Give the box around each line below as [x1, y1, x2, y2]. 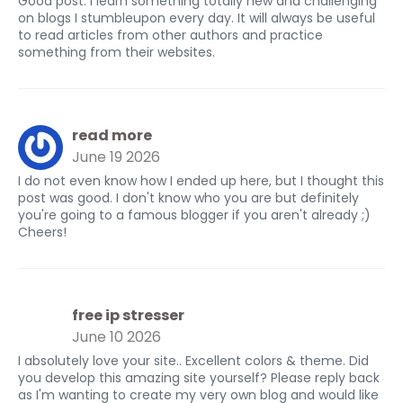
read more [72, 125, 152, 146]
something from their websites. [18, 43, 215, 61]
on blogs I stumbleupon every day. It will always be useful [18, 9, 375, 27]
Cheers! [18, 223, 67, 241]
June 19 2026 [72, 147, 160, 167]
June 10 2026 [72, 327, 161, 347]
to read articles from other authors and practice [18, 26, 323, 44]
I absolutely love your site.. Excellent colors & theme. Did [18, 352, 369, 370]
